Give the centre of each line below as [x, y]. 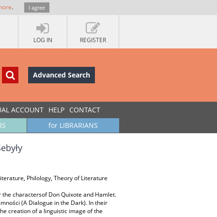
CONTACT [85, 110]
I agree [37, 8]
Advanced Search [62, 75]
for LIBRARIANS [73, 125]
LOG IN [43, 40]
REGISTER [93, 40]
